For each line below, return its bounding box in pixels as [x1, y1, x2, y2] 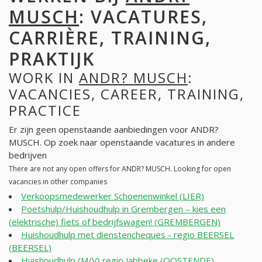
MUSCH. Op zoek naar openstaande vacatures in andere [9, 136, 235, 149]
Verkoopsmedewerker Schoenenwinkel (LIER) [21, 190, 204, 202]
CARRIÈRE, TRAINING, [9, 25, 211, 50]
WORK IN [9, 67, 79, 87]
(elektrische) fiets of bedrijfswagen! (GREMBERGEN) [9, 216, 220, 228]
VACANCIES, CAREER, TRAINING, [9, 84, 244, 104]
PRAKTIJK [9, 46, 95, 71]
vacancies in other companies [9, 177, 107, 187]
